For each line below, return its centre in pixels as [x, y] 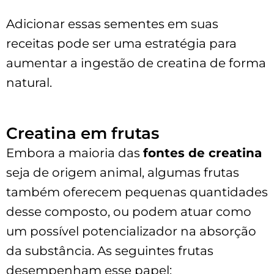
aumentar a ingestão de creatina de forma [136, 63]
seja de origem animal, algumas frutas [123, 172]
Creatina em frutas [83, 133]
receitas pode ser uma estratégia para [121, 43]
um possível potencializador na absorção [131, 231]
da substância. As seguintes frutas [110, 250]
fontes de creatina [202, 153]
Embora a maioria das [75, 153]
